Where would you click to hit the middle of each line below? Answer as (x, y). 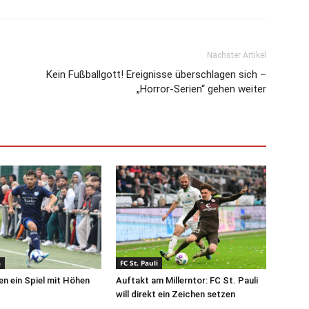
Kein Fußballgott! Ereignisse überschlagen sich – (156, 75)
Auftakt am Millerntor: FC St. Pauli (187, 281)
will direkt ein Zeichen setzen (176, 295)
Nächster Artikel (237, 56)
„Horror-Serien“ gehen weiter (201, 89)
